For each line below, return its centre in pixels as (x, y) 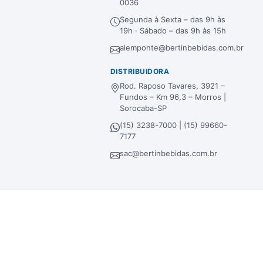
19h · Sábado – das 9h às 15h (173, 31)
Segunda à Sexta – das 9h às (173, 19)
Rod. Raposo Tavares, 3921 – (172, 86)
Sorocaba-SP (143, 108)
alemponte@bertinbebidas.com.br (182, 48)
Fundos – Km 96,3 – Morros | (173, 97)
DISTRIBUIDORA (140, 71)
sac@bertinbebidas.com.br (168, 153)
